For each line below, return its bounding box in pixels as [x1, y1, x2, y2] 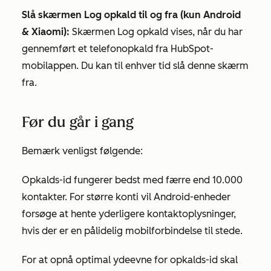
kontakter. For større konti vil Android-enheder [22, 191, 230, 203]
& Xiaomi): [22, 26, 70, 38]
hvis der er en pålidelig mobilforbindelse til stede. [22, 225, 243, 237]
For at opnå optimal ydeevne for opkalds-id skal [22, 254, 238, 266]
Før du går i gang [22, 113, 134, 131]
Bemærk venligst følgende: [22, 145, 143, 157]
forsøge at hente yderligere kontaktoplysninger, [22, 208, 236, 220]
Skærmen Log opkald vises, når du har [70, 26, 243, 38]
